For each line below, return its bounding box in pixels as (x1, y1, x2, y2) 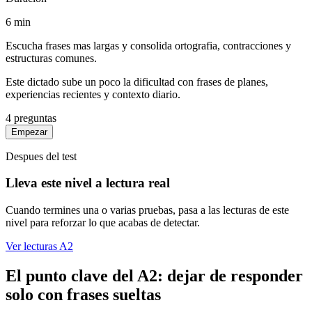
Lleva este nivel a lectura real (6, 175, 170, 191)
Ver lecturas (6, 240, 59, 253)
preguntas (11, 111, 56, 124)
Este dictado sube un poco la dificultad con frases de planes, (6, 75, 268, 88)
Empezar (11, 126, 47, 137)
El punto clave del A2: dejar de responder (6, 267, 303, 286)
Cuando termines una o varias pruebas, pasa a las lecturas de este (6, 204, 289, 217)
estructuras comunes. (6, 52, 97, 64)
